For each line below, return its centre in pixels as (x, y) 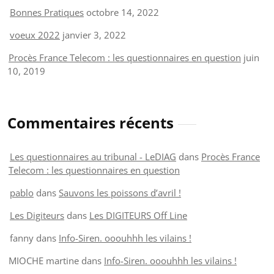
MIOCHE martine (44, 260)
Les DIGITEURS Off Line (138, 215)
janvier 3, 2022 (94, 35)
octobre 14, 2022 (123, 12)
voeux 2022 (35, 35)
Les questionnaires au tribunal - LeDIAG (93, 156)
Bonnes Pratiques (47, 12)
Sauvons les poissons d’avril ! (120, 192)
